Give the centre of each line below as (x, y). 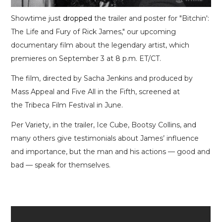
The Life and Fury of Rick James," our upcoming (94, 31)
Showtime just (37, 18)
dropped (78, 18)
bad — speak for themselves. (61, 165)
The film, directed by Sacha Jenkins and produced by (102, 78)
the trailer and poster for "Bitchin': (151, 18)
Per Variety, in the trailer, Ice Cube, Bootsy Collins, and (104, 125)
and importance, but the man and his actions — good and (111, 151)
